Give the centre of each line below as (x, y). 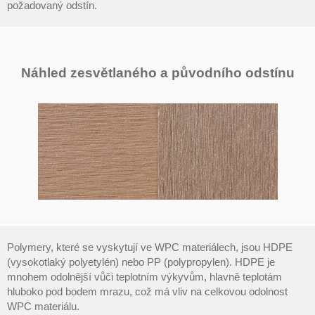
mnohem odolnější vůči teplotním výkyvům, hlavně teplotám (144, 277)
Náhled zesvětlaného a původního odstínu (157, 73)
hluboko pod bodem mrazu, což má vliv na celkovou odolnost (147, 291)
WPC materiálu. (43, 306)
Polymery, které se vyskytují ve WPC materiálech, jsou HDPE (150, 247)
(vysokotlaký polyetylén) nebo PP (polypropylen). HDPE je (141, 262)
